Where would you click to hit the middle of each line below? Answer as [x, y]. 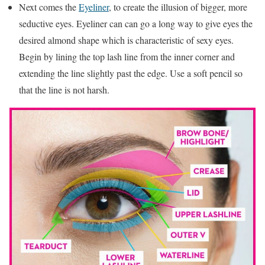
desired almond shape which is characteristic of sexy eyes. [126, 40]
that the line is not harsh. [64, 89]
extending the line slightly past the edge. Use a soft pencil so [131, 73]
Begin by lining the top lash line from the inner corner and [127, 56]
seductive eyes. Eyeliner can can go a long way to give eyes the [136, 23]
